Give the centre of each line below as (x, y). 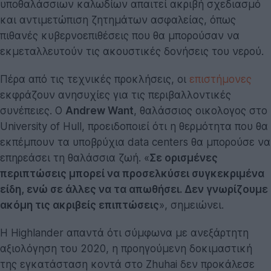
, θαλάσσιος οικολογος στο (201, 111)
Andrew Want (100, 111)
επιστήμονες (220, 80)
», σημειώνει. (191, 205)
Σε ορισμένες (184, 158)
